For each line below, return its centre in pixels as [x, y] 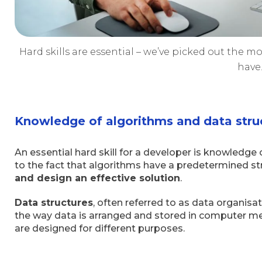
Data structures [54, 203]
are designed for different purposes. [100, 229]
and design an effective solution [97, 178]
